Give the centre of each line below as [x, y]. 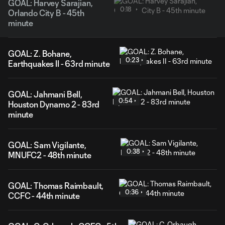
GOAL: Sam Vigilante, [47, 145]
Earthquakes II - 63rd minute [59, 64]
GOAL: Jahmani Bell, [45, 94]
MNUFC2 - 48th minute [50, 155]
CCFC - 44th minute [44, 196]
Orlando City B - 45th [46, 13]
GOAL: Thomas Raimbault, [56, 186]
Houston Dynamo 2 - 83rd [54, 104]
